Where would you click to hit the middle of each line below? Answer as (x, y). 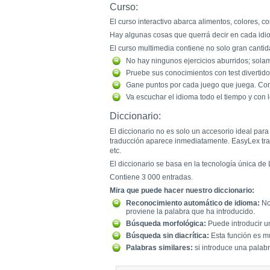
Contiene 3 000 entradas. (151, 177)
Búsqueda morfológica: (166, 223)
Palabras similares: (159, 247)
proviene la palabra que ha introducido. (190, 211)
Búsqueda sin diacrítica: (167, 235)
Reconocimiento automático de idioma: (193, 203)
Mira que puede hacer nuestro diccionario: (182, 190)
